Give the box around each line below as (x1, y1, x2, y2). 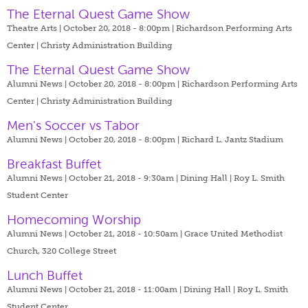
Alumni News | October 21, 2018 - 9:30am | (7, 173, 180, 183)
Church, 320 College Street (7, 245, 116, 256)
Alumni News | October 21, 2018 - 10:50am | (7, 228, 184, 239)
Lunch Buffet (7, 267, 82, 283)
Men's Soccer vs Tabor (7, 118, 140, 133)
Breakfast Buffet (7, 156, 101, 171)
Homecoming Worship (7, 212, 141, 227)
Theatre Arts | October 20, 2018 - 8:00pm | (7, 23, 176, 33)
